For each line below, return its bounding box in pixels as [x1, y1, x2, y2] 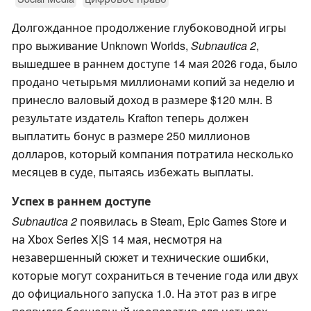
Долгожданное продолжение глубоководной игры [12, 19, 286, 36]
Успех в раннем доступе [12, 193, 151, 210]
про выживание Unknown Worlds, [12, 37, 191, 54]
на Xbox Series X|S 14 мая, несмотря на [12, 231, 222, 248]
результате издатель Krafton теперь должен [12, 110, 249, 126]
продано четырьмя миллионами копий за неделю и [12, 74, 294, 90]
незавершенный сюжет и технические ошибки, [12, 249, 269, 266]
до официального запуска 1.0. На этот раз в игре [12, 285, 276, 302]
